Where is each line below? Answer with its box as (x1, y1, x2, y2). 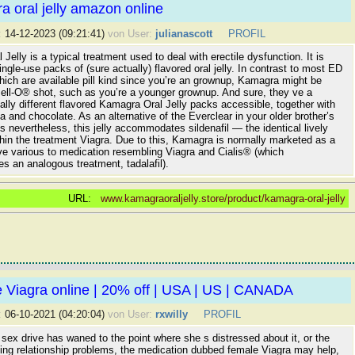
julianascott (155, 27, 212, 40)
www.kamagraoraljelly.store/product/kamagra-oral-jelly (101, 192, 345, 204)
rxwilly (155, 308, 188, 321)
